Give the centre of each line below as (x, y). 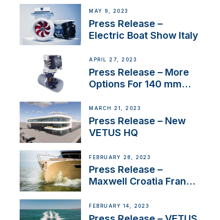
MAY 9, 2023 (109, 11)
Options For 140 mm (136, 84)
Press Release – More (139, 72)
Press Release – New (137, 121)
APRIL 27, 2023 (113, 60)
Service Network (128, 193)
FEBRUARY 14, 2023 (119, 206)
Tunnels (108, 96)
